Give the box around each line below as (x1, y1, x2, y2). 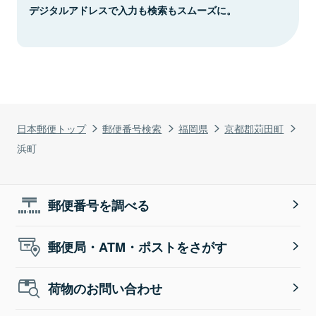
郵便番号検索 (102, 120, 162, 135)
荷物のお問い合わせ (48, 279, 163, 298)
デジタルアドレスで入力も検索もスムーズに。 (29, 2, 236, 17)
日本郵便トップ (17, 120, 86, 135)
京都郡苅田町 (224, 120, 284, 135)
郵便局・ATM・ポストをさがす (48, 237, 228, 256)
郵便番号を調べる (48, 195, 150, 214)
